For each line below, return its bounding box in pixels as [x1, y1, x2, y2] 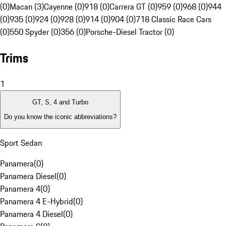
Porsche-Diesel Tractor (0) [86, 26, 174, 38]
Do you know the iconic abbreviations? [4, 112, 117, 121]
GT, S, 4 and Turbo [32, 98, 88, 106]
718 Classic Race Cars [136, 13, 211, 26]
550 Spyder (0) [10, 26, 61, 38]
